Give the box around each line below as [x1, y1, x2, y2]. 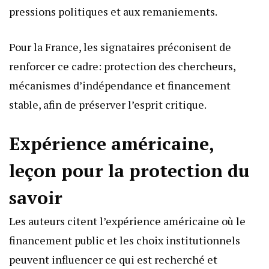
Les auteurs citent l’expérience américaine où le [9, 214, 246, 229]
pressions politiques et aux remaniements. [9, 4, 217, 19]
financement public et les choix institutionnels [9, 233, 240, 248]
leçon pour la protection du [9, 159, 250, 183]
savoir [9, 186, 62, 210]
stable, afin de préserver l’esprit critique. [9, 97, 207, 112]
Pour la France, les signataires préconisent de [9, 40, 231, 55]
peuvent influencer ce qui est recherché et [9, 252, 217, 267]
